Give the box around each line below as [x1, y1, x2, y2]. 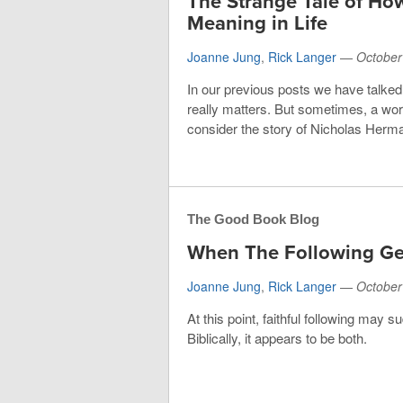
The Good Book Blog [187, 211, 319, 228]
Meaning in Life [187, 12, 327, 36]
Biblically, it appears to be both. [187, 328, 367, 348]
